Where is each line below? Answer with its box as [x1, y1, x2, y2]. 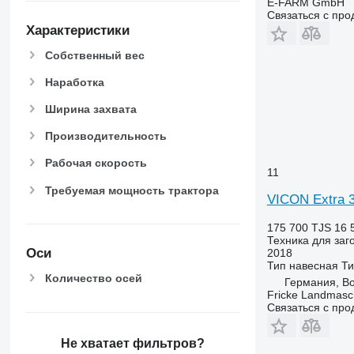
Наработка [44, 75, 104, 88]
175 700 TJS [266, 220, 331, 234]
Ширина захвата [44, 102, 137, 115]
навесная [288, 258, 338, 272]
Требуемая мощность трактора [44, 183, 219, 197]
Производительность [44, 130, 167, 143]
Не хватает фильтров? [60, 337, 205, 351]
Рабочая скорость [44, 156, 147, 170]
